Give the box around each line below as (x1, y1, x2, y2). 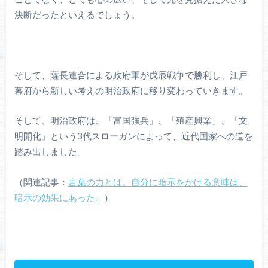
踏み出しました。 (14, 146, 86, 157)
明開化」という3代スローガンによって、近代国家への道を (14, 130, 253, 142)
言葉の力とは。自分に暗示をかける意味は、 (68, 176, 248, 187)
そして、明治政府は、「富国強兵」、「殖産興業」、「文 (14, 115, 248, 126)
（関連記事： (14, 176, 68, 187)
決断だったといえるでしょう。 (14, 8, 140, 20)
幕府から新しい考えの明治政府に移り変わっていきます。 (14, 84, 248, 96)
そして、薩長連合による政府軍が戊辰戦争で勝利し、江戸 (14, 69, 248, 80)
